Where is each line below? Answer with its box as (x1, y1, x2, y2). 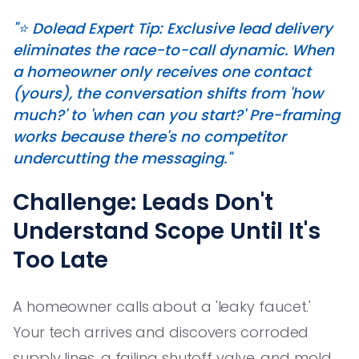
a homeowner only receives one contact (13, 61, 311, 82)
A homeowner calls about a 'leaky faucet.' (13, 296, 312, 317)
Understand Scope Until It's (13, 215, 321, 247)
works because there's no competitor (13, 126, 286, 147)
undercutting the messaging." (13, 147, 232, 168)
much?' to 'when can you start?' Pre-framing (13, 104, 340, 125)
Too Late (13, 244, 108, 276)
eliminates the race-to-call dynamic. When (13, 39, 334, 60)
